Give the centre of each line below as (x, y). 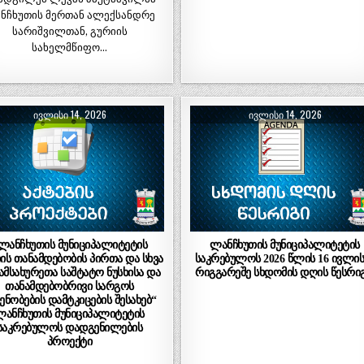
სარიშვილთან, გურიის (69, 31)
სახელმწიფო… (70, 47)
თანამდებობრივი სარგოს (69, 286)
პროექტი (69, 341)
